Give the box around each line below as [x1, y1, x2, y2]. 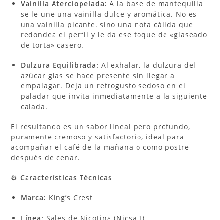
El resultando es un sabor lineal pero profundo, [11, 121, 191, 131]
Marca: [21, 192, 47, 202]
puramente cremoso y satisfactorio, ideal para [11, 132, 185, 141]
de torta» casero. [21, 40, 84, 50]
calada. [21, 101, 48, 111]
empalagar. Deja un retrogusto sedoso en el [21, 81, 186, 90]
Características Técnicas [20, 172, 112, 182]
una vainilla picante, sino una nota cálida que [21, 19, 193, 29]
